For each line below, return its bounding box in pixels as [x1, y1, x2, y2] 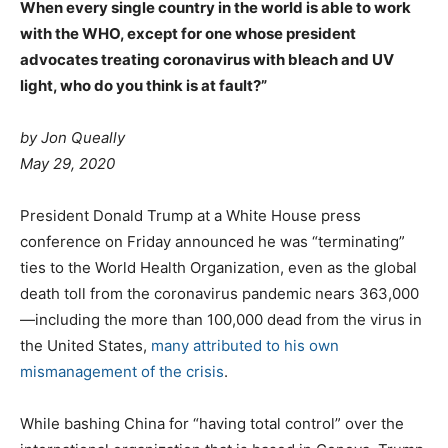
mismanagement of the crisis [20, 361, 224, 381]
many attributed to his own [151, 335, 339, 355]
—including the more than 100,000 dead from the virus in [20, 309, 422, 329]
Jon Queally [41, 127, 125, 147]
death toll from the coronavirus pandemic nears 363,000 [20, 283, 419, 303]
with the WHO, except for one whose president [20, 23, 356, 43]
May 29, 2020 [20, 153, 115, 173]
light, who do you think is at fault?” [20, 75, 267, 95]
